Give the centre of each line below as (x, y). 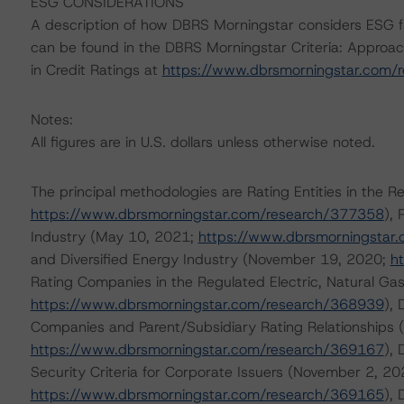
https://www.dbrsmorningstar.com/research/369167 (207, 349)
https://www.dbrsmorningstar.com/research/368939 (207, 304)
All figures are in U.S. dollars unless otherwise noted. (202, 142)
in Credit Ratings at (96, 70)
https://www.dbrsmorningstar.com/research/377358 (207, 214)
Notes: (51, 119)
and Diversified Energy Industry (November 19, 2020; (210, 259)
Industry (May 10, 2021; (114, 237)
